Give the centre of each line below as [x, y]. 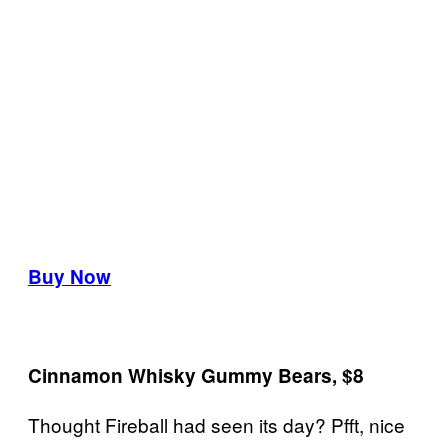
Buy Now [69, 276]
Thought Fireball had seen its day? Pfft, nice [216, 424]
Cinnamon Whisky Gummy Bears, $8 [196, 375]
